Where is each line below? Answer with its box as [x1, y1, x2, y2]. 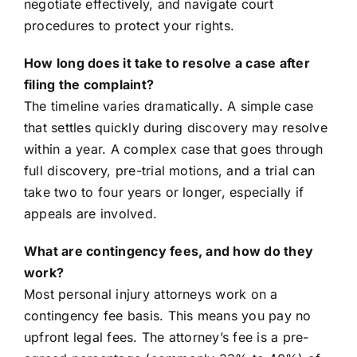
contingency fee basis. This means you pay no [23, 308, 312, 324]
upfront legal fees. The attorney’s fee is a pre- [23, 329, 309, 346]
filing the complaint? [23, 76, 155, 93]
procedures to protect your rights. [23, 18, 235, 34]
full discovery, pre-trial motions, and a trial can [23, 163, 315, 179]
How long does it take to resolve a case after [23, 55, 310, 72]
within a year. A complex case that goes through [23, 141, 324, 158]
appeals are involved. [23, 206, 158, 222]
